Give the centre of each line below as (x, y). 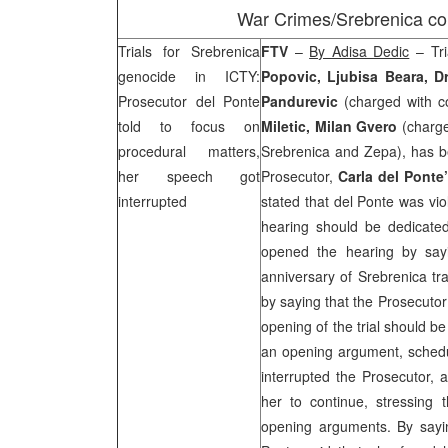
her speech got (189, 176)
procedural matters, (189, 151)
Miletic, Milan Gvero (331, 126)
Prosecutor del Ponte (189, 101)
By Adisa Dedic (359, 51)
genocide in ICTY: (189, 76)
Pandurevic (303, 101)
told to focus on (189, 126)
